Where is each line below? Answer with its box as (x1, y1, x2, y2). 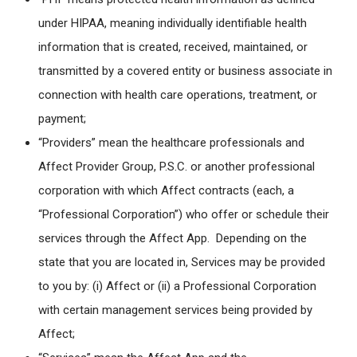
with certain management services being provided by (38, 303, 312, 318)
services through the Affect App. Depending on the (38, 231, 307, 246)
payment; (38, 112, 89, 127)
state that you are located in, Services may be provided (38, 255, 325, 270)
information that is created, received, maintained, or (38, 40, 308, 55)
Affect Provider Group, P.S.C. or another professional (38, 159, 315, 175)
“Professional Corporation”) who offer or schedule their (38, 207, 329, 222)
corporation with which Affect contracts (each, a (38, 183, 294, 198)
